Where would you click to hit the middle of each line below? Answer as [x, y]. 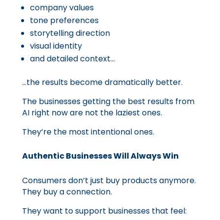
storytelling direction [70, 33]
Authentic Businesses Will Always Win [100, 156]
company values [62, 8]
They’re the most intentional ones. [88, 132]
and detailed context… [72, 59]
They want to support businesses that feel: [104, 211]
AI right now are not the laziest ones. [92, 113]
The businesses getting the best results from [108, 101]
